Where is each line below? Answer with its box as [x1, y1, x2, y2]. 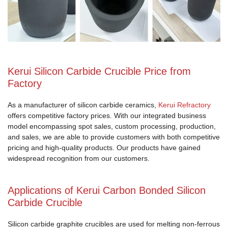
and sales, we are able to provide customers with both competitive [8, 132, 220, 141]
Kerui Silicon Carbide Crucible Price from [8, 65, 191, 77]
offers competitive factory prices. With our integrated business [8, 111, 206, 120]
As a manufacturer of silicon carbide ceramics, [8, 100, 158, 109]
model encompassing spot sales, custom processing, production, [8, 122, 216, 130]
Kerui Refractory [158, 100, 211, 109]
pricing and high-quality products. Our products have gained [8, 143, 201, 152]
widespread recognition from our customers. [8, 154, 150, 162]
